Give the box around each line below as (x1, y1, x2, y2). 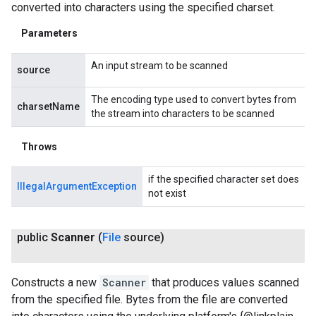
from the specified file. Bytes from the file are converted (11, 292, 288, 306)
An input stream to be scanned (91, 59, 228, 71)
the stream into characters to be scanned (91, 107, 274, 119)
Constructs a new (11, 275, 99, 289)
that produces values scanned (149, 275, 299, 289)
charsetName (17, 100, 80, 112)
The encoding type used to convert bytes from (91, 93, 296, 105)
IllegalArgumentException (17, 180, 137, 192)
